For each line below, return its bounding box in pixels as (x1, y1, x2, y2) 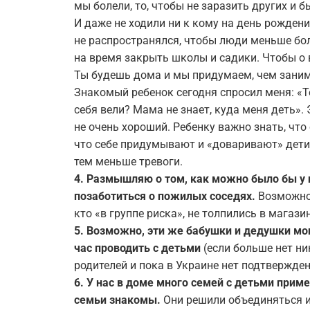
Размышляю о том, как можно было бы (86, 172, 297, 185)
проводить (95, 241, 153, 255)
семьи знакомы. (74, 293, 163, 307)
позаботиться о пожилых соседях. (74, 190, 255, 203)
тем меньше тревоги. (74, 155, 183, 168)
